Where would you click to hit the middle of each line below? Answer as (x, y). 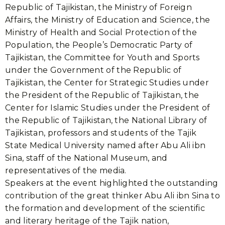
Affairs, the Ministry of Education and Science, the (108, 20)
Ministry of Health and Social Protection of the (101, 32)
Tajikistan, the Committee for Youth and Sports (102, 58)
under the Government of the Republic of (93, 70)
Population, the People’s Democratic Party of (99, 45)
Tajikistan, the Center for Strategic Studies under (107, 83)
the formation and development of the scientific (105, 208)
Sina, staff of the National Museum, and (86, 158)
